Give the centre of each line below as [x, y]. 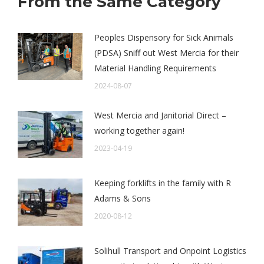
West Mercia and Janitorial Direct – [160, 115]
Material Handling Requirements [155, 68]
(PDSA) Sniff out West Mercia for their [166, 53]
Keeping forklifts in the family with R [163, 183]
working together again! [139, 131]
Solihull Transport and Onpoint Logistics [170, 251]
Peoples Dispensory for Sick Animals [164, 38]
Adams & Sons [123, 199]
